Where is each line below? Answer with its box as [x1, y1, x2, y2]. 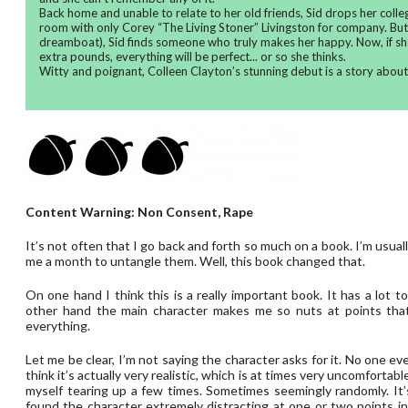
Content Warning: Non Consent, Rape [25, 204, 256, 219]
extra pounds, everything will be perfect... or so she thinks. [39, 49, 346, 64]
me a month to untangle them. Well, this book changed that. [25, 253, 365, 269]
